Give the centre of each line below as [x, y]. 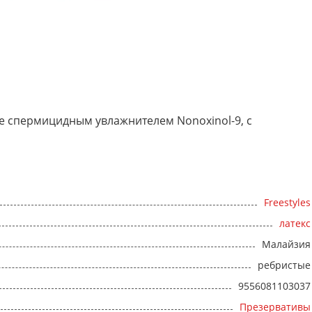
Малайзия [286, 244]
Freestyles [287, 203]
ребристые [284, 265]
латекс [295, 224]
